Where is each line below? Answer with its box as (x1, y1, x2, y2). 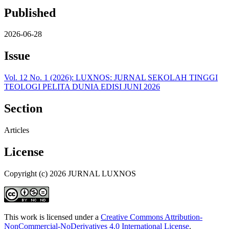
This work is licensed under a (4, 212, 101, 221)
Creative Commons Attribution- (101, 212, 202, 221)
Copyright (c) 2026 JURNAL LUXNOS (4, 169, 136, 178)
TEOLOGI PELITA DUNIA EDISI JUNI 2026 (4, 82, 160, 91)
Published (4, 6, 56, 19)
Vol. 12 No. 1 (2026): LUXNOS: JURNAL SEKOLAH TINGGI (4, 73, 218, 82)
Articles (4, 126, 29, 135)
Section (4, 102, 42, 116)
